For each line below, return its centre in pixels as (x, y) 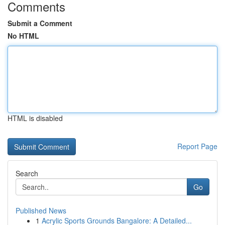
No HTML (23, 36)
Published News (41, 210)
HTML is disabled (35, 118)
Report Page (197, 146)
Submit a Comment (40, 23)
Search (27, 173)
